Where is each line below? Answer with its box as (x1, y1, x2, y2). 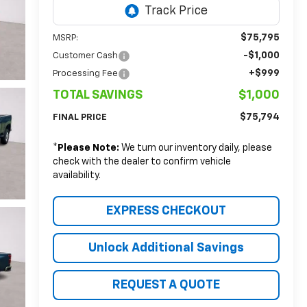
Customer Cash (52, 51, 118, 61)
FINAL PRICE (52, 113, 107, 123)
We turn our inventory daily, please (119, 143, 272, 153)
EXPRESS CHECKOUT (106, 205, 226, 218)
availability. (52, 171, 101, 181)
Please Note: (57, 143, 119, 153)
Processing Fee (52, 69, 118, 79)
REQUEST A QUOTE (112, 279, 220, 292)
